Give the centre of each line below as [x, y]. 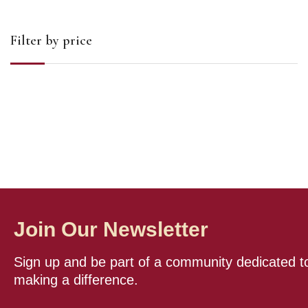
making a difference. [76, 279]
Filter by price [51, 40]
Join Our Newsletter [111, 229]
